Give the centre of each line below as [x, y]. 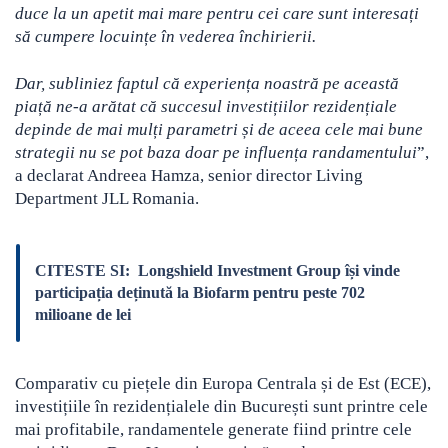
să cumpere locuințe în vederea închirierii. [165, 37]
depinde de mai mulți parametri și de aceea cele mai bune [219, 130]
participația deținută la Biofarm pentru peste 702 [200, 293]
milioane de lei [83, 315]
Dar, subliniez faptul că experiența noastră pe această [207, 84]
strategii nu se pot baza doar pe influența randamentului [216, 153]
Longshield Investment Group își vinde [269, 271]
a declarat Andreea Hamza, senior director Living [189, 176]
